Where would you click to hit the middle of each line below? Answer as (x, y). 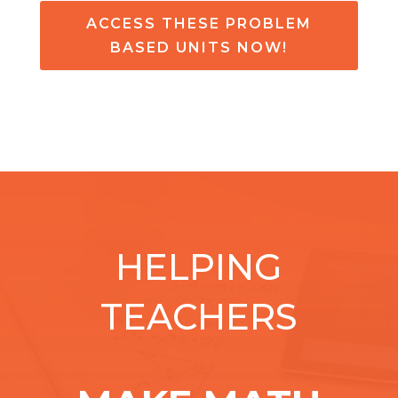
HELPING (199, 267)
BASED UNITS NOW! (199, 48)
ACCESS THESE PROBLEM (199, 24)
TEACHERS (199, 317)
